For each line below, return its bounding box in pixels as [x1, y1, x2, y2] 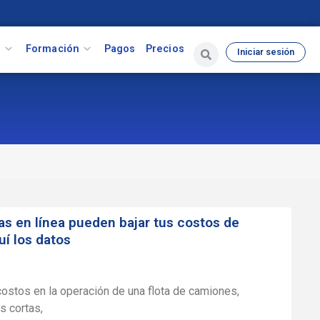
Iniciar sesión [237, 46, 294, 57]
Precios [145, 42, 184, 55]
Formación [25, 42, 80, 55]
